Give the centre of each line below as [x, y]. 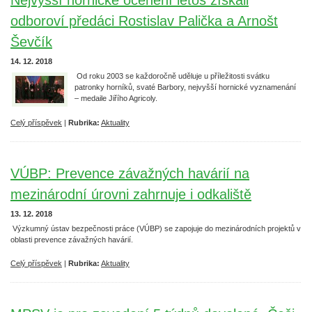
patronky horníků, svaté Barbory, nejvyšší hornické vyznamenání [185, 87]
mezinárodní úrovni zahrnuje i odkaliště [131, 194]
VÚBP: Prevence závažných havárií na [130, 173]
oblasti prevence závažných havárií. [72, 240]
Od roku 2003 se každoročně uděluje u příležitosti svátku [173, 76]
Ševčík [31, 42]
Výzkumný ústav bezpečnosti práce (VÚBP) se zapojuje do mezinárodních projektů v [156, 228]
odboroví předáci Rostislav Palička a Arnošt [144, 21]
